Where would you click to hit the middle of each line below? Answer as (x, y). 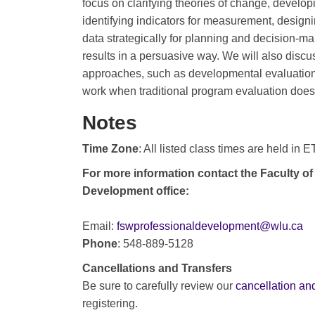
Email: (99, 226)
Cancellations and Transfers (157, 268)
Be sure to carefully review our (159, 285)
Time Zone (110, 148)
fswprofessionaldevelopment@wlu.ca (210, 226)
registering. (110, 303)
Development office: (136, 191)
